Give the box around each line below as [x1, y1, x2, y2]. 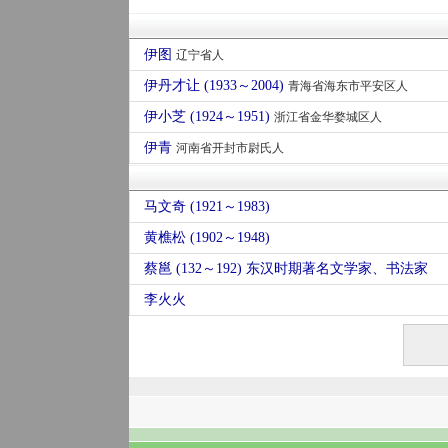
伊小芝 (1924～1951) [143, 109, 274, 124]
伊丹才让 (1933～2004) [143, 78, 288, 93]
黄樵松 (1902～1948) [143, 230, 270, 245]
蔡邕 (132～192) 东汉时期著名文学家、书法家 [143, 261, 428, 276]
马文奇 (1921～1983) [143, 199, 270, 214]
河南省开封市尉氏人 [175, 141, 284, 155]
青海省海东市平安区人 [287, 79, 408, 93]
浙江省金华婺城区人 [273, 110, 382, 124]
